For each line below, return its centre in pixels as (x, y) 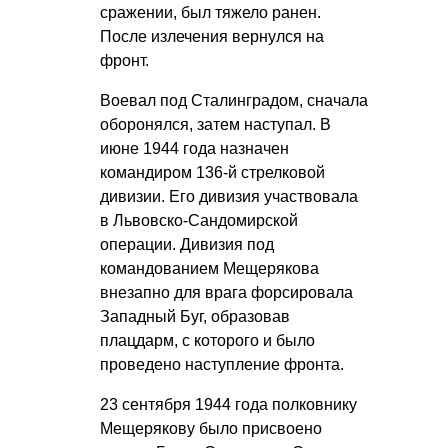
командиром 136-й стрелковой (212, 173)
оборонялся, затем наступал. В (215, 125)
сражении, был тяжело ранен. (210, 13)
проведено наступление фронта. (222, 365)
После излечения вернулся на (212, 37)
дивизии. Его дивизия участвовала (229, 197)
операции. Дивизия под (187, 245)
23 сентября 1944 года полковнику (228, 405)
